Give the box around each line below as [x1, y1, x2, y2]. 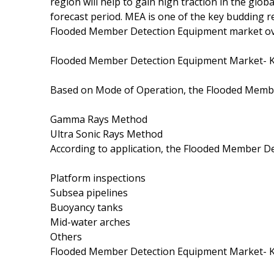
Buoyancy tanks [50, 200, 123, 214]
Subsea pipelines [50, 185, 128, 199]
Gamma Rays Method [50, 112, 147, 126]
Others [50, 229, 82, 243]
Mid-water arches [50, 215, 130, 229]
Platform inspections [50, 171, 146, 185]
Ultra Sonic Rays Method [50, 127, 163, 141]
